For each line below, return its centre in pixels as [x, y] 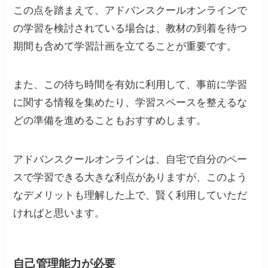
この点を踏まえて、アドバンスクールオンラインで [130, 11]
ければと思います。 [59, 213]
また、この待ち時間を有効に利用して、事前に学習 [130, 85]
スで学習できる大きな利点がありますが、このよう [130, 177]
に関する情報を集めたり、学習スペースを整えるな [130, 103]
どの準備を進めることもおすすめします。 [110, 121]
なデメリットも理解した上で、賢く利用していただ [130, 195]
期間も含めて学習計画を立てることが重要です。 [125, 47]
